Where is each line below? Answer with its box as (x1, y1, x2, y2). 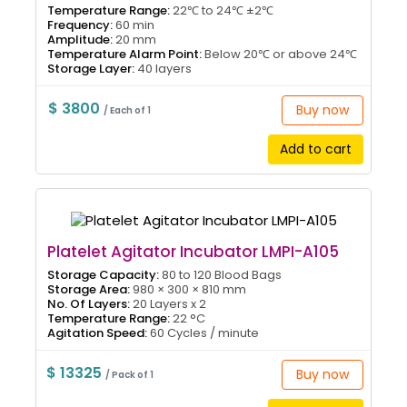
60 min (113, 15, 154, 34)
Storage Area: (47, 280, 130, 298)
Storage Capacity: (47, 265, 159, 283)
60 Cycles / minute (147, 323, 259, 342)
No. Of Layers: (47, 294, 130, 313)
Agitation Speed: (47, 323, 147, 342)
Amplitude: (47, 30, 113, 48)
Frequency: (47, 15, 113, 34)
